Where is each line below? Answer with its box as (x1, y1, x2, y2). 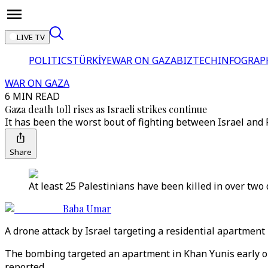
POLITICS (29, 54, 72, 67)
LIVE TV (17, 32, 45, 42)
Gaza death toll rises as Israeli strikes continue (5, 103, 207, 115)
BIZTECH (176, 54, 218, 67)
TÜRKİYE (72, 54, 112, 67)
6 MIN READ (5, 90, 60, 103)
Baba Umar (63, 202, 111, 215)
